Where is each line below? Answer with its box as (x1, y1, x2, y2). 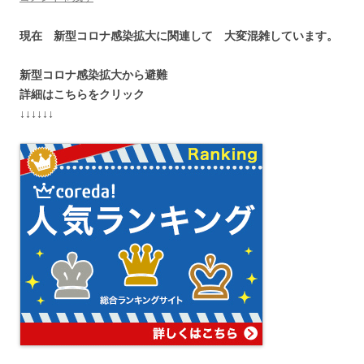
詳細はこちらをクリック (19, 86, 145, 102)
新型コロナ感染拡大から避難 (19, 67, 167, 82)
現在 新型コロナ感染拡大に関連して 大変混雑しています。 (19, 28, 338, 43)
